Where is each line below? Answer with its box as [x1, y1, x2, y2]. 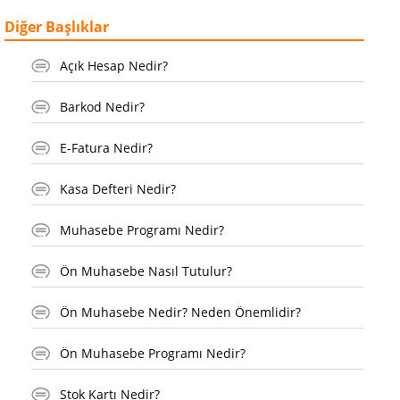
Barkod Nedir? [60, 97, 145, 115]
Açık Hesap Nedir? [60, 56, 168, 74]
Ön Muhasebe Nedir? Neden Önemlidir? [60, 303, 301, 321]
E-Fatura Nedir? [60, 138, 153, 156]
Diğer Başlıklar [4, 17, 109, 37]
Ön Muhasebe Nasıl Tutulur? [60, 262, 232, 279]
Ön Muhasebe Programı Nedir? [60, 344, 246, 362]
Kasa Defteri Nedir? [60, 179, 176, 197]
